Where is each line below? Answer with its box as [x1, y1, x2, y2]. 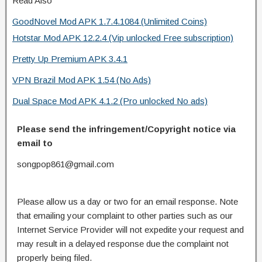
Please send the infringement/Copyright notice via [17, 123, 236, 134]
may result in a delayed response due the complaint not [17, 238, 229, 249]
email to [17, 137, 53, 148]
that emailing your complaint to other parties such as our [17, 210, 233, 220]
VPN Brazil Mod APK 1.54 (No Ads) [12, 74, 151, 85]
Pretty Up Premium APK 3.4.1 [12, 53, 127, 64]
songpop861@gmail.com [17, 158, 114, 169]
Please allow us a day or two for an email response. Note [17, 196, 238, 206]
